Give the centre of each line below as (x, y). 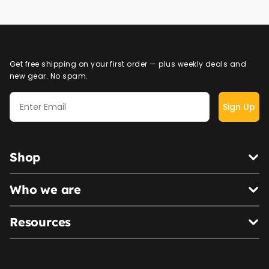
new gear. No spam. (49, 76)
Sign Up (239, 107)
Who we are (45, 190)
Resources (41, 222)
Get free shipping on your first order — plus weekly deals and (128, 64)
